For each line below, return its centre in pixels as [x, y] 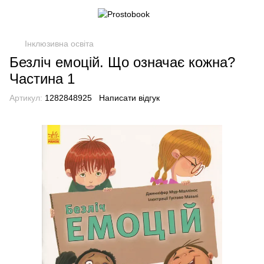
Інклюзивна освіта [59, 44]
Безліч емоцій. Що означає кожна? [122, 62]
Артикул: [26, 98]
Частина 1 [42, 79]
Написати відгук [129, 98]
